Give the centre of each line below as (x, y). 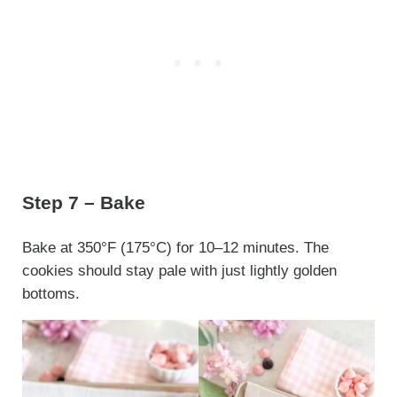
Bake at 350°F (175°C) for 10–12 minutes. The (175, 247)
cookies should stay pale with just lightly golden (179, 270)
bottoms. (51, 293)
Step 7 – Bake (83, 203)
